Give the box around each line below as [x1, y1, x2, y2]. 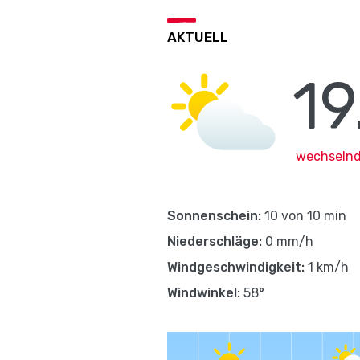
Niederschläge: [167, 234, 262, 249]
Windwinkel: [167, 285, 240, 301]
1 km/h [305, 260, 349, 275]
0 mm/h [262, 234, 313, 249]
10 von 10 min [261, 208, 346, 223]
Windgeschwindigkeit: [167, 260, 305, 275]
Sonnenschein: [167, 208, 261, 223]
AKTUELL [167, 29, 228, 45]
